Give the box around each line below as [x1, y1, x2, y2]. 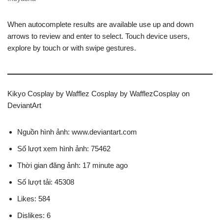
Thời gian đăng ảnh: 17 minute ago [17, 161, 128, 169]
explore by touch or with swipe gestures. [7, 43, 136, 52]
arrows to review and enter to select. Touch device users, [7, 31, 190, 40]
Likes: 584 [17, 194, 50, 203]
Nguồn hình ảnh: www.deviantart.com [17, 127, 137, 136]
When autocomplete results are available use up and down [7, 20, 193, 28]
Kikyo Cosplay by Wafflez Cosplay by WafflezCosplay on [7, 89, 190, 98]
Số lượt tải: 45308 [17, 177, 74, 186]
